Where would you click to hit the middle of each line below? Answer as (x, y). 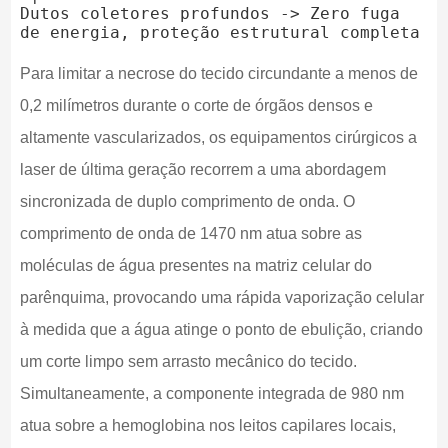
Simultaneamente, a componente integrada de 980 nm (211, 393)
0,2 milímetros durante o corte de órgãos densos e (196, 105)
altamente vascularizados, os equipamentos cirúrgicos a (218, 137)
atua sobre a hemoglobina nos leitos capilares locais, (207, 425)
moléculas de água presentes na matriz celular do (195, 265)
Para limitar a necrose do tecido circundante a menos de (218, 73)
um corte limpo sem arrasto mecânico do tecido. (188, 361)
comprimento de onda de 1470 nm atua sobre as (190, 233)
